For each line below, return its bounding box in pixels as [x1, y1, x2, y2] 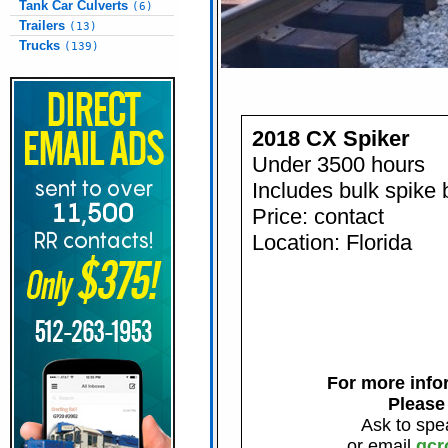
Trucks [19, 38, 64, 53]
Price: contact [252, 203, 384, 229]
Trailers [19, 18, 69, 33]
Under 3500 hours [252, 151, 425, 177]
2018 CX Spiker [252, 125, 410, 151]
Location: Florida [252, 229, 412, 255]
